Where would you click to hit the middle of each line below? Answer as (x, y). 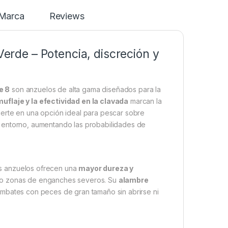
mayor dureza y (106, 168)
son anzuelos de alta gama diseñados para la (85, 90)
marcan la (145, 101)
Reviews (67, 16)
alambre (133, 180)
